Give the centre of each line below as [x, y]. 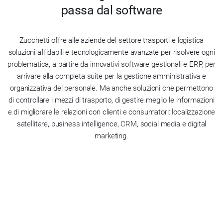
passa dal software [111, 10]
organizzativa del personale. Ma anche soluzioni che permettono [111, 88]
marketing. [111, 136]
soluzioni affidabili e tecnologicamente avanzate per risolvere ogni [111, 53]
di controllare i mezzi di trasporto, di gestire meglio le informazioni [111, 100]
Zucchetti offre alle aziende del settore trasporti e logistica [111, 41]
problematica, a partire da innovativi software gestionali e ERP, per [111, 64]
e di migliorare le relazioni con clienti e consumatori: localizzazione [111, 112]
